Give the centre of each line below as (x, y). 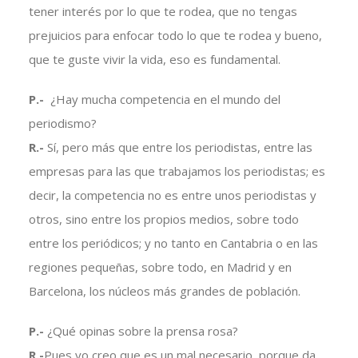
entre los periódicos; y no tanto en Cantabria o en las (173, 243)
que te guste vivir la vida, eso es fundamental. (154, 60)
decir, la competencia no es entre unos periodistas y (172, 195)
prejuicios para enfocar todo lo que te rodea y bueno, (175, 36)
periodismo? (62, 123)
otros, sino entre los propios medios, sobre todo (163, 219)
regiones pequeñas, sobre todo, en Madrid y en (160, 267)
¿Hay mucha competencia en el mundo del (165, 99)
